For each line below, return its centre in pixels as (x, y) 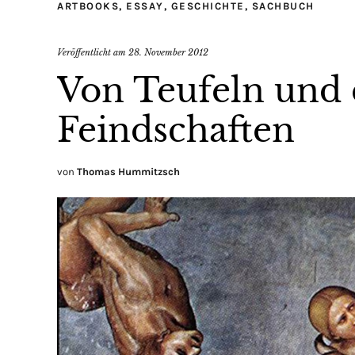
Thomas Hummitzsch (128, 171)
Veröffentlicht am (93, 52)
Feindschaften (176, 130)
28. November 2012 (168, 52)
